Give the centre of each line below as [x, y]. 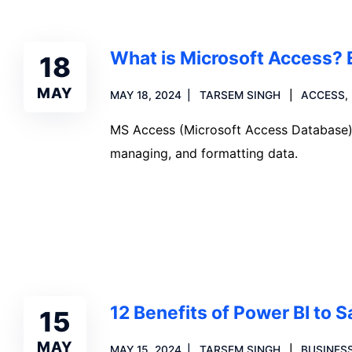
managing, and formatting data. [204, 154]
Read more [161, 208]
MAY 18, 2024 [146, 95]
